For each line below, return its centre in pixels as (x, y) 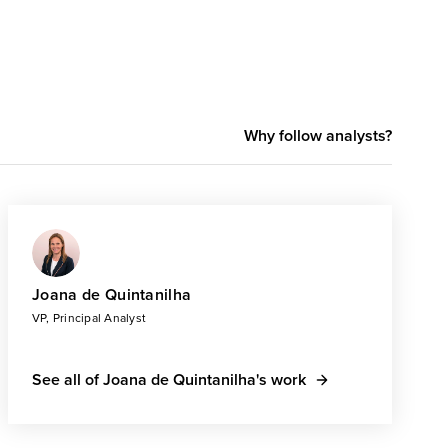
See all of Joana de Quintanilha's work (169, 379)
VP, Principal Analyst (89, 318)
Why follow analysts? (318, 135)
